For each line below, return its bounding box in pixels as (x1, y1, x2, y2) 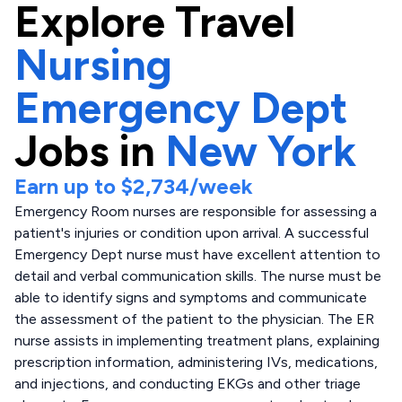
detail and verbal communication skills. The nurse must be (14, 267, 381, 284)
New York (165, 125, 356, 177)
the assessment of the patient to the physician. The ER (14, 310, 374, 328)
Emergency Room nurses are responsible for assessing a (14, 203, 377, 220)
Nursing (14, 39, 172, 91)
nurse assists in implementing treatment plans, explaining (14, 332, 380, 349)
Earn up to (14, 173, 121, 199)
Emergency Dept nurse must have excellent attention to (14, 246, 380, 263)
